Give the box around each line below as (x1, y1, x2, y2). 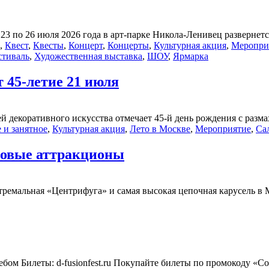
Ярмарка (173, 51, 208, 62)
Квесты (33, 40, 64, 51)
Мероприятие (195, 123, 251, 134)
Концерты (107, 40, 149, 51)
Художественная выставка (34, 51, 142, 62)
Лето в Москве (130, 123, 190, 134)
